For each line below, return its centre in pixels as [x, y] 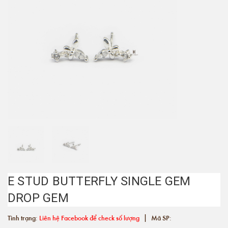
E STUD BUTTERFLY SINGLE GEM [99, 181]
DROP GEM [38, 198]
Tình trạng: [23, 218]
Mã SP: [161, 218]
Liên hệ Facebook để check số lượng [89, 218]
